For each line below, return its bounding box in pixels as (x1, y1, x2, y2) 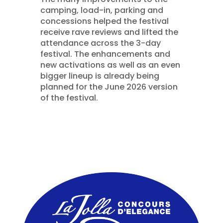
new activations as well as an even (40, 59, 180, 71)
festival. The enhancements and (40, 48, 170, 60)
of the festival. (40, 92, 98, 104)
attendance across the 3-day (40, 37, 161, 49)
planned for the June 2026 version (40, 81, 178, 93)
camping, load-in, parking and (40, 4, 163, 16)
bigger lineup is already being (40, 70, 159, 82)
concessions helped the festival (40, 15, 169, 27)
